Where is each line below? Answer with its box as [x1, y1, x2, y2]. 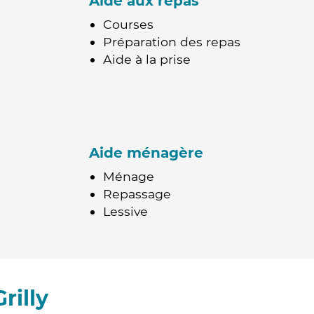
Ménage [103, 169, 154, 184]
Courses [103, 17, 153, 32]
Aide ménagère [89, 144, 203, 161]
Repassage [103, 186, 171, 201]
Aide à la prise [103, 52, 191, 67]
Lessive [103, 204, 148, 219]
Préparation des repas [103, 34, 240, 49]
